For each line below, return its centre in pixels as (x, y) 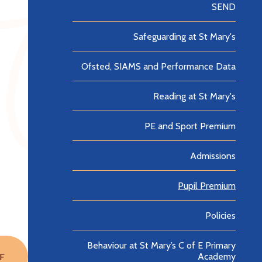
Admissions (213, 156)
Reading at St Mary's (194, 96)
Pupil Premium (207, 186)
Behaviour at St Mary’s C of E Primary (161, 246)
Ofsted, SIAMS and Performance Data (158, 67)
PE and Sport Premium (190, 126)
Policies (220, 216)
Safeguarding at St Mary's (185, 37)
